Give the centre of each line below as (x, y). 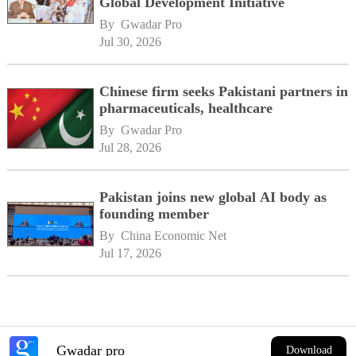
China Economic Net (174, 235)
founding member (155, 213)
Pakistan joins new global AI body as (213, 197)
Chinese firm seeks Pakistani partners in (224, 91)
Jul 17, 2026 (131, 253)
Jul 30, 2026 (131, 41)
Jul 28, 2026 (131, 147)
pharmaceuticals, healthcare (186, 108)
